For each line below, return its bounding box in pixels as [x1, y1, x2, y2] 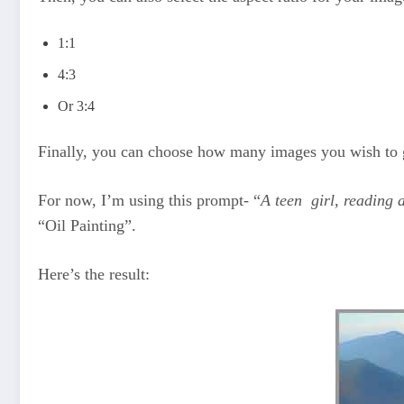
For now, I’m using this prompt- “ [38, 190, 261, 209]
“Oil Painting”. [38, 216, 136, 234]
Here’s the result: [38, 264, 150, 283]
